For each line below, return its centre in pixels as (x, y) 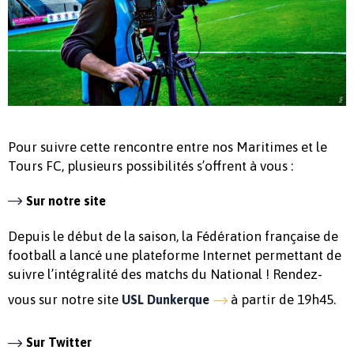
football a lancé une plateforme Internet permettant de (175, 256)
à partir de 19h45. (282, 300)
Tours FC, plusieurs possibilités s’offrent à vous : (151, 166)
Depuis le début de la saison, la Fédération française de (173, 237)
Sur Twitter (59, 343)
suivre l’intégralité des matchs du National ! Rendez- (165, 275)
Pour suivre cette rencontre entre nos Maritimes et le (168, 147)
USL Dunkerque (166, 300)
